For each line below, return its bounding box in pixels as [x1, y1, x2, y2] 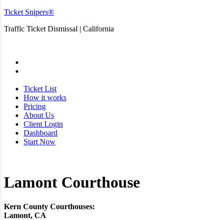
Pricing [24, 102, 46, 110]
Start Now [24, 137, 55, 146]
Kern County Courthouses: [4, 202, 95, 211]
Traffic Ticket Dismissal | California [4, 25, 114, 33]
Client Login [24, 120, 63, 128]
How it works [24, 93, 66, 102]
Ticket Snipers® [4, 8, 54, 16]
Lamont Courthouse [4, 173, 140, 192]
